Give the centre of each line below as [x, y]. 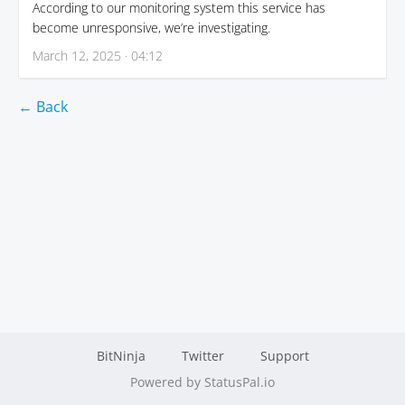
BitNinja [121, 356]
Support [284, 356]
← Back [43, 107]
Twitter [202, 356]
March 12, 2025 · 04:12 [98, 56]
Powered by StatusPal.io [202, 382]
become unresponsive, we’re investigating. [151, 28]
